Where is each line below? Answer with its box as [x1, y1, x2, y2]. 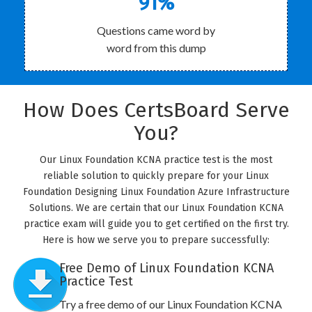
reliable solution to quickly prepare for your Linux [43, 170, 269, 182]
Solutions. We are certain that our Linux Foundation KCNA [29, 202, 283, 214]
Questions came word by [97, 24, 215, 37]
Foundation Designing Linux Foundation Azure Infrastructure [22, 186, 290, 198]
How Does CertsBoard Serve [22, 97, 290, 123]
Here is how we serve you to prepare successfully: [42, 234, 270, 246]
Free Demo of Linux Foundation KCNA [58, 260, 274, 276]
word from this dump [106, 41, 206, 54]
